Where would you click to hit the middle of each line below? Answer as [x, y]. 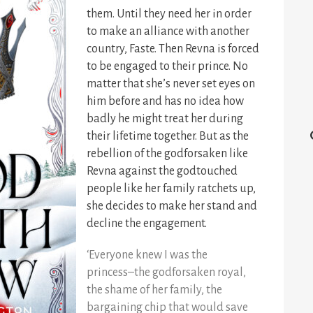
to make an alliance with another [168, 31]
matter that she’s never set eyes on [171, 84]
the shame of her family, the [154, 290]
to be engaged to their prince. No [167, 66]
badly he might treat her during [165, 119]
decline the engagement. [147, 224]
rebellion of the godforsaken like [167, 154]
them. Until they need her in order [169, 14]
